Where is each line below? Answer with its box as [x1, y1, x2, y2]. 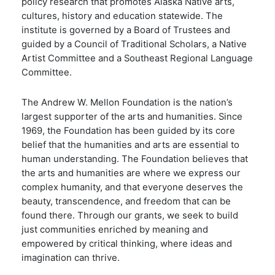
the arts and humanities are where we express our [21, 168, 241, 179]
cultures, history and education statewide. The [21, 10, 223, 22]
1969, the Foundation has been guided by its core [21, 125, 235, 137]
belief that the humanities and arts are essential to [21, 139, 239, 151]
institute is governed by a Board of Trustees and [21, 25, 230, 36]
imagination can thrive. [21, 252, 120, 264]
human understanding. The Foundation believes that [21, 153, 248, 165]
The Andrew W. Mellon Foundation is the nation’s [21, 97, 233, 109]
